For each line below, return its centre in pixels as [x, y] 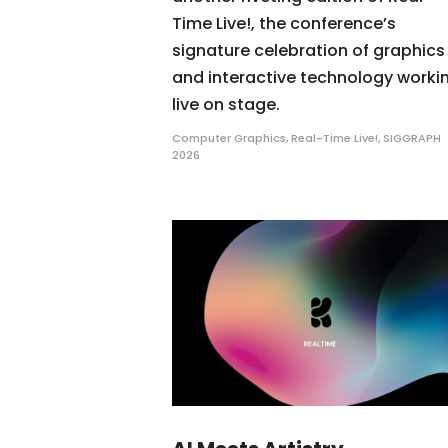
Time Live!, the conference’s [284, 24]
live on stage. [226, 105]
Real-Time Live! [334, 138]
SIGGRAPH [412, 138]
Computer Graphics [229, 138]
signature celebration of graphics [308, 51]
